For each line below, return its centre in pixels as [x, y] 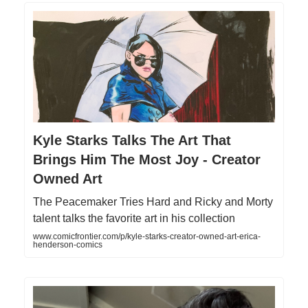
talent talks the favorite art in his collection [134, 219]
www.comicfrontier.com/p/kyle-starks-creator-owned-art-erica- [147, 237]
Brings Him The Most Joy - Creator [147, 160]
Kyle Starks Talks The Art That [132, 141]
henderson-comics [68, 245]
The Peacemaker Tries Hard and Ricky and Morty [153, 202]
